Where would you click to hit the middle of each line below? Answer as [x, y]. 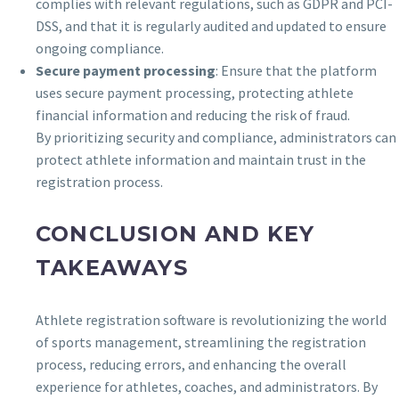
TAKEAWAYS [112, 268]
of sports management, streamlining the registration [201, 342]
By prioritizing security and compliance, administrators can [216, 138]
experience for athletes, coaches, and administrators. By [207, 387]
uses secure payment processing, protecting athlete [195, 93]
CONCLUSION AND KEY [175, 234]
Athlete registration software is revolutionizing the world [211, 320]
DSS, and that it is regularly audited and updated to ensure [211, 26]
